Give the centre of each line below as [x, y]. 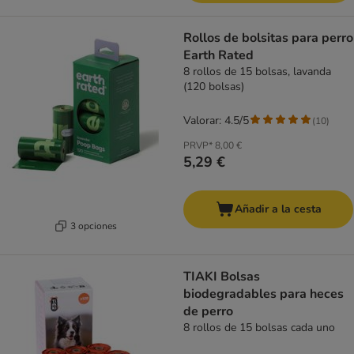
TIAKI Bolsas [222, 277]
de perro [208, 312]
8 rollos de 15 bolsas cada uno [259, 328]
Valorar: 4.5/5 [216, 121]
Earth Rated [218, 56]
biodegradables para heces [264, 294]
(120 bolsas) [214, 87]
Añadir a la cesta [278, 209]
